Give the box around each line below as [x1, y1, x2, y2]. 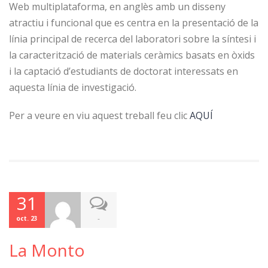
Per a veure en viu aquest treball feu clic [9, 109, 190, 122]
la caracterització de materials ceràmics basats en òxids [9, 48, 255, 62]
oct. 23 [16, 214, 38, 223]
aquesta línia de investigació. [9, 81, 136, 94]
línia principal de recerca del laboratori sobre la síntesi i [9, 32, 256, 45]
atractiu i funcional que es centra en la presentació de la [9, 16, 258, 29]
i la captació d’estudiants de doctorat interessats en [9, 65, 238, 78]
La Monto [9, 239, 85, 261]
